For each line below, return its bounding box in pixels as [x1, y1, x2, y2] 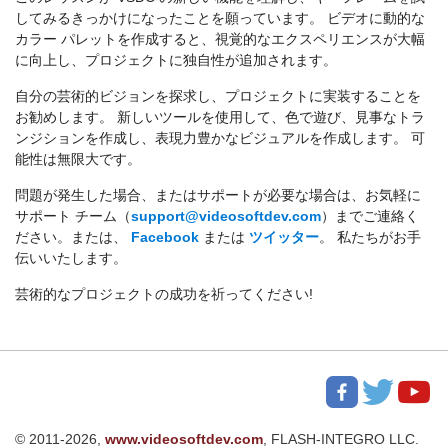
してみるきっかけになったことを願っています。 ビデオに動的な [15, 10, 425, 27]
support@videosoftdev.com [131, 208, 321, 225]
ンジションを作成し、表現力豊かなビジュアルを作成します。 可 [15, 130, 425, 147]
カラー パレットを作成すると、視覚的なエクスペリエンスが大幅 [15, 31, 425, 48]
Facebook [131, 229, 199, 246]
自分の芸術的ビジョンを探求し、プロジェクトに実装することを [15, 88, 421, 105]
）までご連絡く [321, 208, 419, 225]
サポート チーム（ [15, 208, 131, 225]
